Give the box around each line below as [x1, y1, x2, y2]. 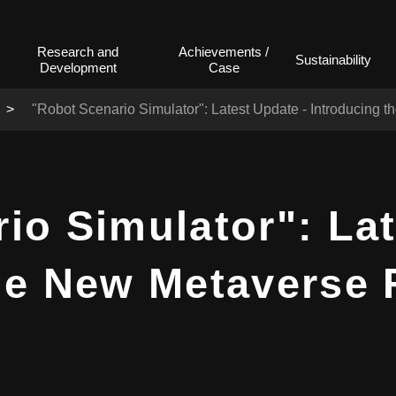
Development [39, 59, 117, 75]
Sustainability [295, 51, 372, 67]
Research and [37, 43, 119, 59]
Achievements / [179, 43, 270, 59]
